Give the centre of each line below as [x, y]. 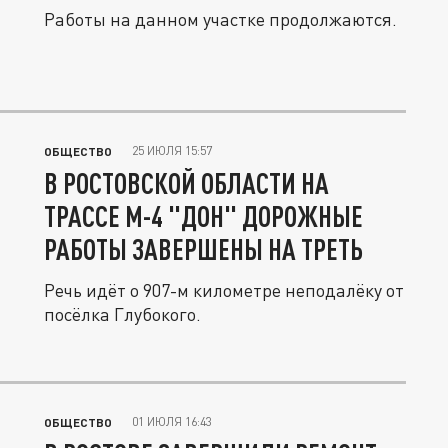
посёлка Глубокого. [122, 314]
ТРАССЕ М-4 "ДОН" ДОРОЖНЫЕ [203, 216]
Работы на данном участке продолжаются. [220, 19]
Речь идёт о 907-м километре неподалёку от [224, 290]
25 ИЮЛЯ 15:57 [172, 150]
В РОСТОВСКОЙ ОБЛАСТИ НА [186, 183]
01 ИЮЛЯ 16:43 [172, 421]
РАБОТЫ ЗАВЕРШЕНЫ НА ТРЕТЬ [203, 249]
